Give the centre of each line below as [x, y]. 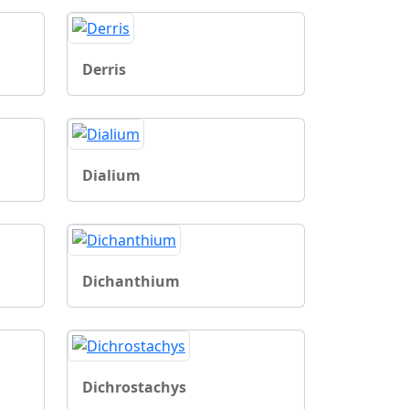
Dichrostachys [134, 387]
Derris [104, 69]
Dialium [111, 175]
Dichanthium [131, 281]
